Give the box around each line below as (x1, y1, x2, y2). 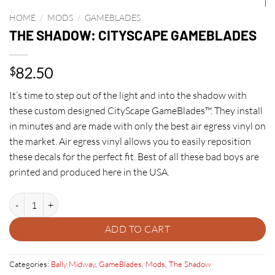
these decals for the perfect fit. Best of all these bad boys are (9, 150, 259, 163)
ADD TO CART (104, 223, 171, 236)
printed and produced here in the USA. (9, 166, 169, 179)
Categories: (9, 259, 51, 269)
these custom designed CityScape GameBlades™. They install (9, 104, 263, 117)
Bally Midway (51, 259, 95, 269)
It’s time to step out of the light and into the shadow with (9, 89, 247, 102)
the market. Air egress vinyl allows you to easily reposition (9, 135, 251, 148)
